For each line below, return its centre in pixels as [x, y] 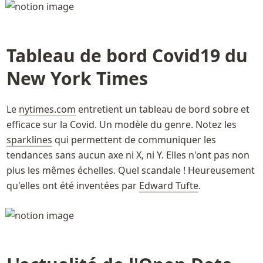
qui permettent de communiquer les [134, 139]
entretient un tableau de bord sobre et [162, 109]
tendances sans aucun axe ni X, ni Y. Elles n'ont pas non [128, 155]
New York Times [79, 79]
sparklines [29, 139]
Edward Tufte [168, 185]
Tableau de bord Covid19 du [127, 56]
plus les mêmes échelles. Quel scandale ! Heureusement [130, 170]
